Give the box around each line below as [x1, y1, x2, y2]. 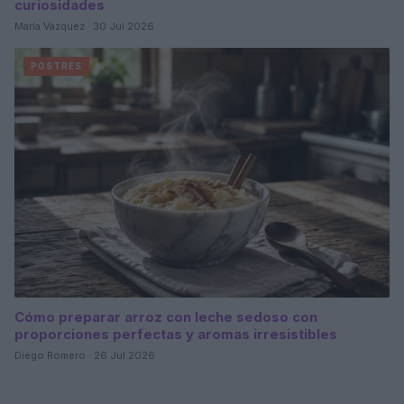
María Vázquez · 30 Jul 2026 [14, 19, 154, 32]
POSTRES [31, 60, 82, 71]
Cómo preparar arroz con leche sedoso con [14, 308, 317, 326]
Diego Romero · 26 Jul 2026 [14, 349, 155, 363]
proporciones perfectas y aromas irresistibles [14, 326, 337, 344]
